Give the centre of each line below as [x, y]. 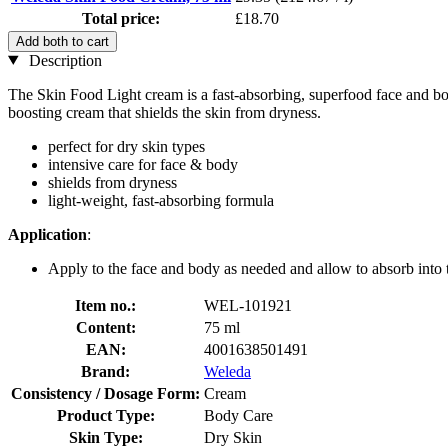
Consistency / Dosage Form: [105, 393]
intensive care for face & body [143, 164]
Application [47, 234]
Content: [105, 327]
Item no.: [105, 305]
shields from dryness [112, 182]
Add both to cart [62, 41]
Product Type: [105, 415]
